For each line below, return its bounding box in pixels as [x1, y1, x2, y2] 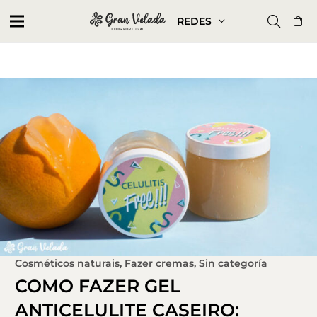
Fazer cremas [125, 256, 194, 270]
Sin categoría [199, 256, 267, 270]
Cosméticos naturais [15, 256, 120, 270]
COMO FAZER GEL [15, 275, 180, 296]
